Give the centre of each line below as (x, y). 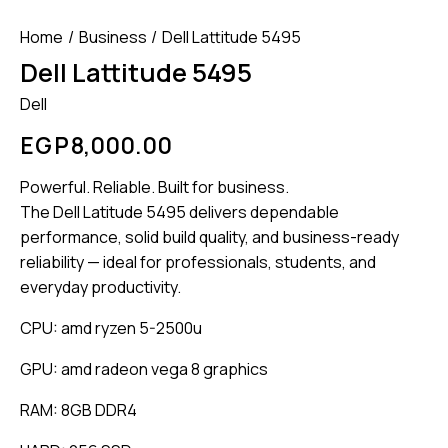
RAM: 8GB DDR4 (78, 409)
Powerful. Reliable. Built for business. (154, 186)
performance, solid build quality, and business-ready (209, 236)
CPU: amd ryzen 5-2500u (111, 327)
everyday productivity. (100, 286)
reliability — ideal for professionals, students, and (198, 261)
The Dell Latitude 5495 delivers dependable (179, 211)
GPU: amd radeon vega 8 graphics (144, 368)
